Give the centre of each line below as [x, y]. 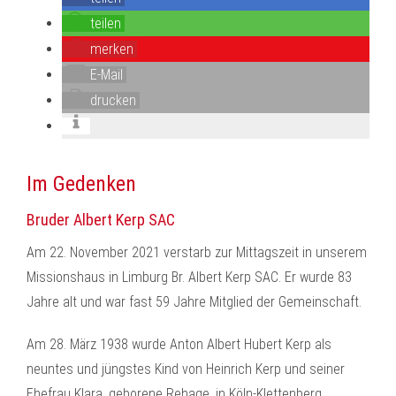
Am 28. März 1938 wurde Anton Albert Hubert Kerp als [179, 344]
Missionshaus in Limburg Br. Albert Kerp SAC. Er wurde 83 [189, 277]
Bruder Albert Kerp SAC [101, 220]
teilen [106, 23]
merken [112, 49]
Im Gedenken [81, 184]
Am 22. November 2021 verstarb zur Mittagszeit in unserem [197, 252]
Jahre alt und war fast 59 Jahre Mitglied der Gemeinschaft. [194, 302]
